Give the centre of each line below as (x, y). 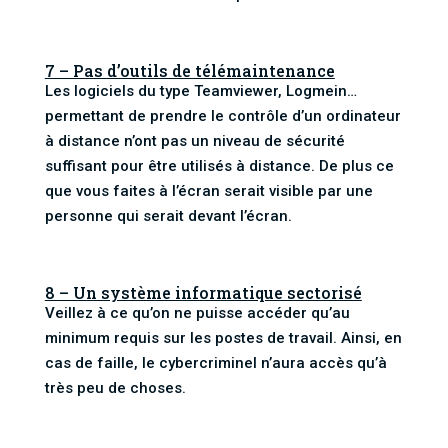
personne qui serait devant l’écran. (168, 215)
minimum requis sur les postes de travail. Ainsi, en (223, 337)
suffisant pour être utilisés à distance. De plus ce (219, 165)
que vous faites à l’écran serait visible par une (208, 190)
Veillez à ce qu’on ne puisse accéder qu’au (197, 312)
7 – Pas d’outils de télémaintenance (189, 70)
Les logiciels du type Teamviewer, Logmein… (200, 90)
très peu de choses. (115, 387)
